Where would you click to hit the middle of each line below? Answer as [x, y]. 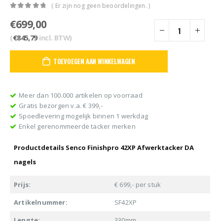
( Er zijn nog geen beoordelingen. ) [101, 6]
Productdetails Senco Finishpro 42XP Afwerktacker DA [104, 148]
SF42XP [126, 203]
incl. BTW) [55, 38]
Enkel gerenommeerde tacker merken [77, 127]
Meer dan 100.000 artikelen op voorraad [81, 95]
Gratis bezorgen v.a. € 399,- [61, 106]
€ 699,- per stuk [138, 185]
